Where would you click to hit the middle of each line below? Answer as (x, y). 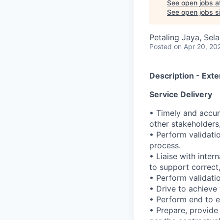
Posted (161, 47)
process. (165, 146)
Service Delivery (181, 95)
